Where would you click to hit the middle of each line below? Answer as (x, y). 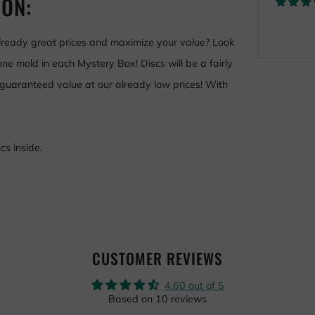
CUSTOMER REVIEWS (157, 259)
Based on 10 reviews (157, 299)
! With (214, 85)
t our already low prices (146, 85)
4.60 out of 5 (194, 286)
